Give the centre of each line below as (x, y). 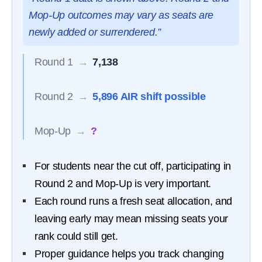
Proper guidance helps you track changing (129, 254)
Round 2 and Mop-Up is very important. (123, 183)
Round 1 (54, 62)
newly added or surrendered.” (95, 32)
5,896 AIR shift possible (149, 96)
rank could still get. (76, 236)
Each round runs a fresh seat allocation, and (133, 201)
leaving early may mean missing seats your (131, 218)
